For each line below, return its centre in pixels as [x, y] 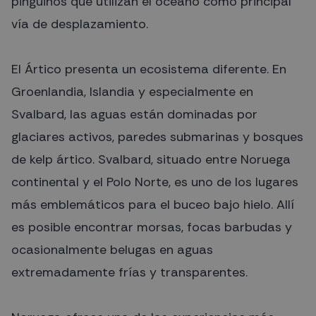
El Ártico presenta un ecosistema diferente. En [149, 69]
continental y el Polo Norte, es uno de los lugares [155, 182]
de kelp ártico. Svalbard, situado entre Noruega [151, 159]
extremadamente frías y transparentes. [129, 272]
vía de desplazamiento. [80, 24]
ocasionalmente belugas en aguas [112, 249]
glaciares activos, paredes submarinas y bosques [157, 136]
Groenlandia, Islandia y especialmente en [132, 91]
